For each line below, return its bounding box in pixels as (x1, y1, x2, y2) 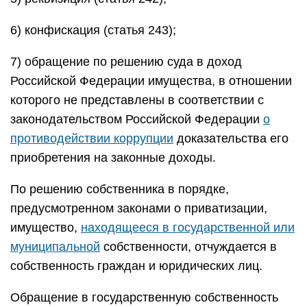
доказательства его (173, 132, 288, 145)
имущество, (10, 221, 81, 234)
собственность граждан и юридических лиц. (10, 259, 262, 273)
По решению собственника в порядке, (10, 182, 229, 196)
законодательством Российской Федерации (10, 112, 263, 126)
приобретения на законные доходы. (10, 151, 216, 164)
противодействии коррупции (10, 132, 173, 145)
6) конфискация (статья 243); (10, 23, 176, 37)
